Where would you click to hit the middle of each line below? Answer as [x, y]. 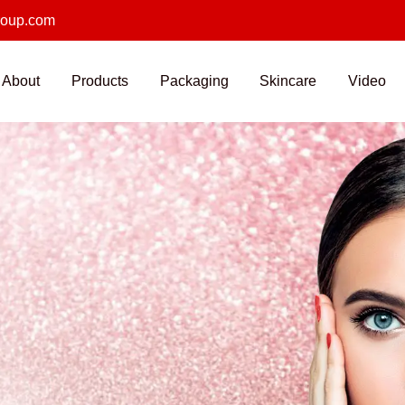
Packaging [194, 81]
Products [99, 81]
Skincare [288, 81]
